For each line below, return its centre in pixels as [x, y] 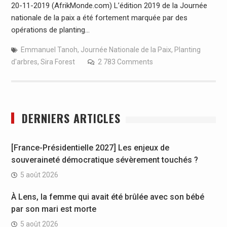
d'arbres [24, 62]
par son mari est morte [53, 209]
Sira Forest [58, 62]
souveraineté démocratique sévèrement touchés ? [104, 160]
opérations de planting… [50, 30]
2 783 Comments [125, 62]
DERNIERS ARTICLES [71, 118]
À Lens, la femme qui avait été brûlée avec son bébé [107, 197]
